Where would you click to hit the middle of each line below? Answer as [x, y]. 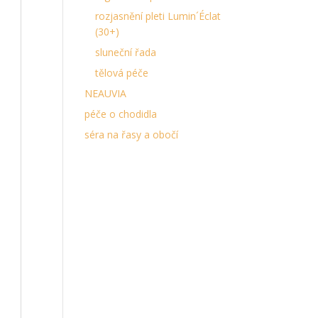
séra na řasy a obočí [132, 135]
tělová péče [122, 73]
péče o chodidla [121, 114]
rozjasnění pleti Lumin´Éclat [158, 16]
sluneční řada [126, 52]
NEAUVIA [106, 93]
